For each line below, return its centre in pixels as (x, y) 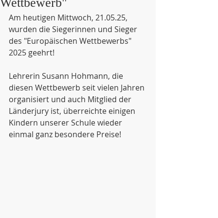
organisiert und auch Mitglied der (71, 99)
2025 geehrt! (32, 53)
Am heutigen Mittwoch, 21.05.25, (69, 18)
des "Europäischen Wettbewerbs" (71, 41)
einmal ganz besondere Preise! (65, 134)
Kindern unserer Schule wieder (66, 123)
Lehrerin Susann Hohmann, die (67, 76)
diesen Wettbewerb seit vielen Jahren (78, 88)
